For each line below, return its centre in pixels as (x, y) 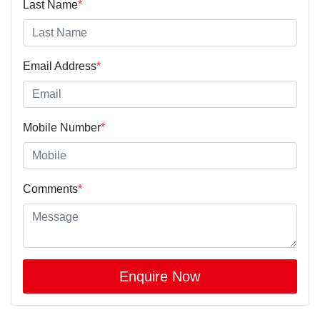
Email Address (60, 66)
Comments (50, 189)
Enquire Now (160, 276)
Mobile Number (62, 127)
